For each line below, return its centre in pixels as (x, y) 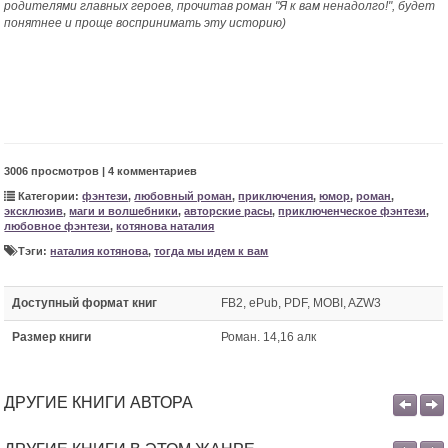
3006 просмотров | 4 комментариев (101, 171)
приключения (276, 196)
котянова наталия (165, 226)
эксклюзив (34, 211)
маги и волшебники (124, 211)
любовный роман (183, 196)
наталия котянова (99, 251)
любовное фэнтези (57, 226)
